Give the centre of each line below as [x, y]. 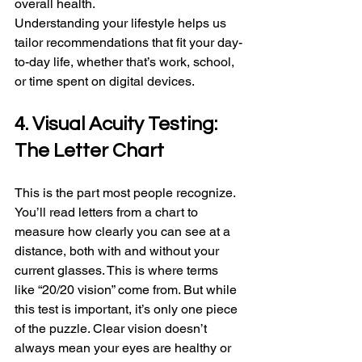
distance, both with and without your [118, 251]
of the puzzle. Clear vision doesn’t [112, 329]
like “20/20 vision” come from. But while [127, 290]
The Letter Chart [89, 151]
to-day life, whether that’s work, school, [126, 62]
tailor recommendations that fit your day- [128, 43]
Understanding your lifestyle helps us [122, 23]
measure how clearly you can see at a [124, 232]
